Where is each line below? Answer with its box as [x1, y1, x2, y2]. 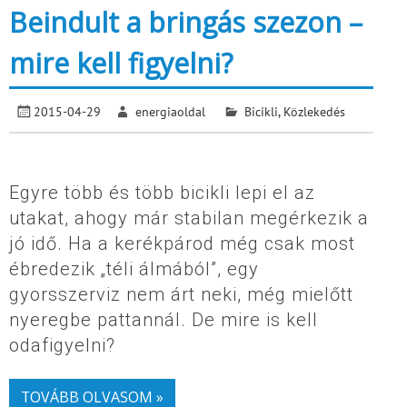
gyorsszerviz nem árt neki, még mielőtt [9, 283, 353, 305]
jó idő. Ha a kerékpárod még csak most [9, 233, 355, 254]
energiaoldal [135, 103, 206, 120]
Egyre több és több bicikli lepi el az [9, 182, 315, 203]
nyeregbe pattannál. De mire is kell [9, 309, 318, 331]
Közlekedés [283, 103, 345, 120]
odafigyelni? [9, 334, 115, 356]
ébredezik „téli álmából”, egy [9, 258, 259, 280]
